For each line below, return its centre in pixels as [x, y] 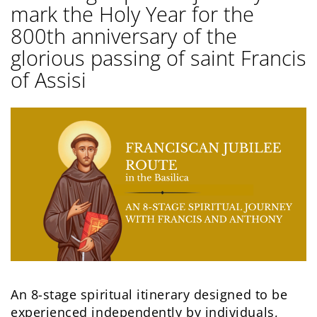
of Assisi [48, 80]
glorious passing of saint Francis [158, 58]
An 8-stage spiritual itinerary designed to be [149, 295]
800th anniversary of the [124, 36]
